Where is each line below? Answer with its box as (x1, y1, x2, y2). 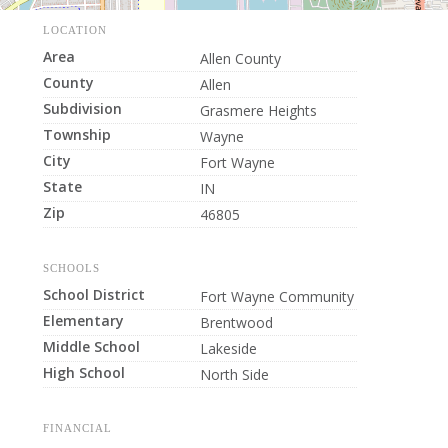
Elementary (42, 311, 124, 330)
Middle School (42, 337, 140, 356)
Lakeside (199, 339, 257, 358)
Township (42, 125, 111, 144)
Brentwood (199, 313, 273, 332)
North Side (199, 365, 269, 384)
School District (42, 285, 145, 304)
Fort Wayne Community (199, 287, 354, 306)
